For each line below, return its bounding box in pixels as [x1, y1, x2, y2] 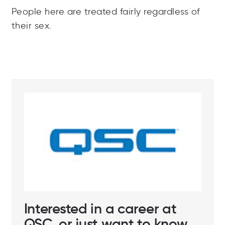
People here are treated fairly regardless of [11, 6, 200, 18]
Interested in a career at [24, 199, 177, 217]
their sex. [11, 20, 52, 32]
